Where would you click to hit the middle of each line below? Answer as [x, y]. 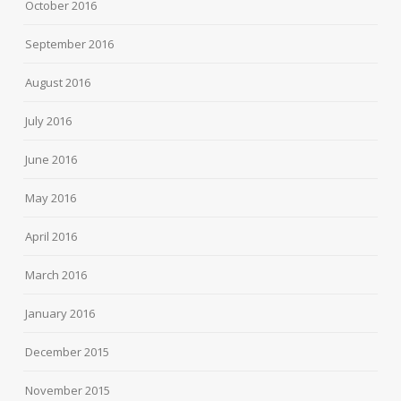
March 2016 [56, 275]
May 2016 [51, 198]
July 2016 [49, 121]
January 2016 [60, 314]
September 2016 [70, 44]
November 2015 [68, 391]
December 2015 [68, 352]
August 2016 [58, 83]
